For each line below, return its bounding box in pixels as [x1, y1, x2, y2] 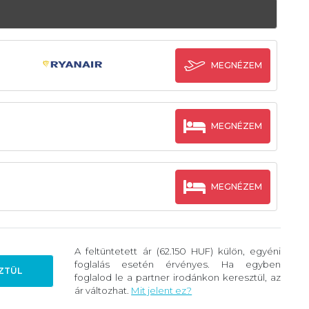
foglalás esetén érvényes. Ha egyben [74, 259, 281, 270]
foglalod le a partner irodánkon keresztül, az [74, 272, 281, 283]
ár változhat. [74, 285, 132, 297]
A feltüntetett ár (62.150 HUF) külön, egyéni [74, 246, 281, 257]
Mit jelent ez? [131, 285, 192, 297]
